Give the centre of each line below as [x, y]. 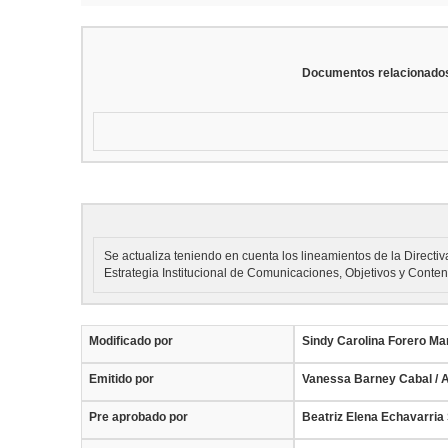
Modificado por [130, 341]
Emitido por [121, 379]
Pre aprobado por [138, 417]
